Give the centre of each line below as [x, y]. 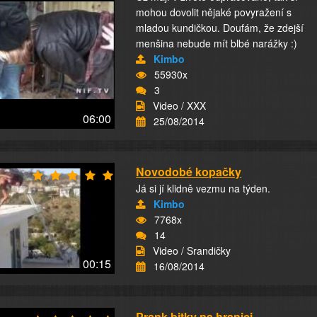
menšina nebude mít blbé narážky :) [217, 43]
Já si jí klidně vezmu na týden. [203, 188]
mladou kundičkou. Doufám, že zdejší [220, 28]
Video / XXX [180, 105]
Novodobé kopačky [189, 172]
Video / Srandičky [192, 250]
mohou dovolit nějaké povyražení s [214, 12]
